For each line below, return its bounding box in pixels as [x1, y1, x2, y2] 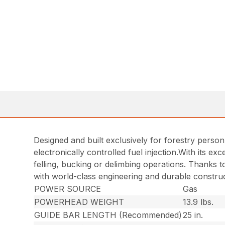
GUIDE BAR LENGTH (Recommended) [34, 209, 182, 220]
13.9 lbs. [183, 196, 214, 207]
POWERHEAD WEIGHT [34, 196, 125, 207]
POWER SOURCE [34, 183, 101, 194]
